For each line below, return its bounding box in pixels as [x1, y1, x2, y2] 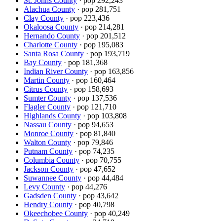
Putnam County [24, 147, 73, 155]
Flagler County [24, 102, 71, 111]
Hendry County [24, 200, 73, 209]
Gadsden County [24, 191, 76, 200]
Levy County [24, 182, 65, 191]
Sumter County [24, 93, 71, 102]
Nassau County [24, 120, 72, 129]
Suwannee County [24, 173, 81, 182]
